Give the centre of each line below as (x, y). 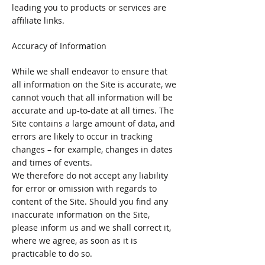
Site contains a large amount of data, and (93, 123)
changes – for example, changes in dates (92, 149)
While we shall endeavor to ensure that (90, 71)
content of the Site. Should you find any (90, 201)
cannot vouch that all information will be (92, 97)
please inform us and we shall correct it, (91, 227)
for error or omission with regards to (84, 188)
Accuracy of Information (59, 46)
